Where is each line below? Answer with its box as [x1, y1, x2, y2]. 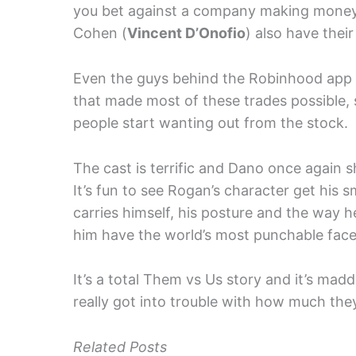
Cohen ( [73, 24, 127, 41]
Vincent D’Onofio [127, 24, 246, 41]
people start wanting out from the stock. [73, 114, 348, 131]
